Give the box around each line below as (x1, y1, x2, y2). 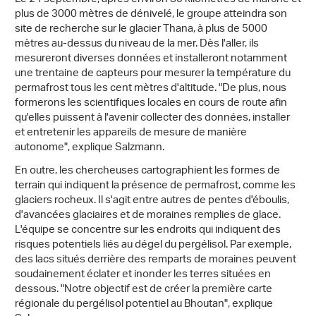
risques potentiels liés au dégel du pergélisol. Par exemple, (15, 234, 291, 257)
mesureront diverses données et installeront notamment (15, 48, 287, 71)
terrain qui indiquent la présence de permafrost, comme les (15, 175, 296, 197)
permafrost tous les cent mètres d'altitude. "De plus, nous (15, 78, 286, 100)
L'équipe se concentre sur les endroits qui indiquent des (15, 219, 281, 242)
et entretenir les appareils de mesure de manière (15, 122, 247, 145)
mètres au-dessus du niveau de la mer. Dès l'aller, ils (15, 33, 259, 56)
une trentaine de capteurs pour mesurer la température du (15, 63, 291, 85)
